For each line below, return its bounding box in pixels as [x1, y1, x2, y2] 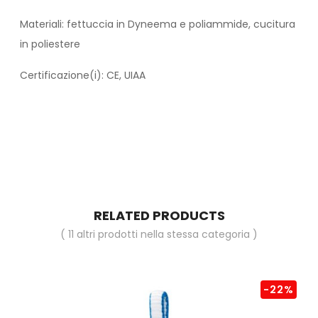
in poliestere [20, 37, 80, 52]
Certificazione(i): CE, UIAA [20, 68, 146, 83]
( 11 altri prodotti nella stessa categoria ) [60, 227, 258, 242]
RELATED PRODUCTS [93, 207, 225, 225]
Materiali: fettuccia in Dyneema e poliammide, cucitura [20, 17, 295, 32]
